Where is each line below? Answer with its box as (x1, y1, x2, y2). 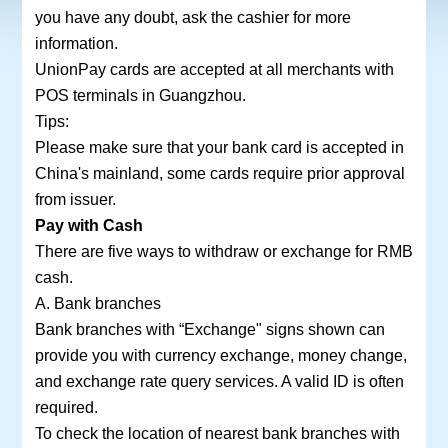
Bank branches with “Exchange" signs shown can (34, 320, 385, 339)
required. (34, 398, 98, 417)
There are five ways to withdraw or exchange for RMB (34, 242, 413, 261)
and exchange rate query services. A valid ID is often (34, 372, 404, 391)
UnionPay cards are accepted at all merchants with (34, 60, 394, 79)
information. (34, 34, 118, 53)
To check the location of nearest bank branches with (34, 424, 400, 443)
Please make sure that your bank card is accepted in (34, 138, 404, 157)
